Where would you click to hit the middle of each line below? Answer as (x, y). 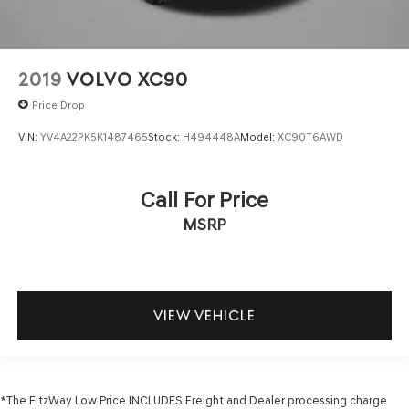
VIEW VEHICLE (204, 315)
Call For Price (204, 199)
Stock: (165, 136)
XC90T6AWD (310, 136)
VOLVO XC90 (127, 80)
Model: (259, 136)
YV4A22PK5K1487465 (94, 136)
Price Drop (58, 105)
